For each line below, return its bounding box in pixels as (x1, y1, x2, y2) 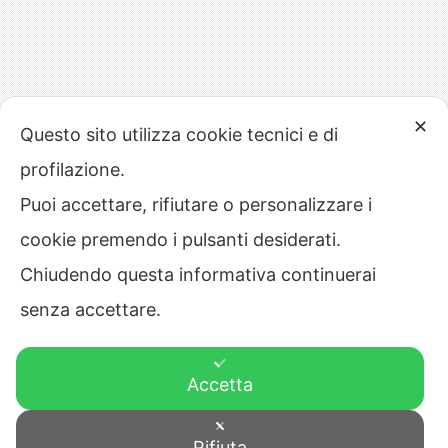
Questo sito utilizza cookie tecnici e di (20, 124, 338, 145)
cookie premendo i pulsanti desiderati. (20, 229, 346, 250)
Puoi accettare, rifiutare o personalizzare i (20, 194, 372, 215)
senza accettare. (20, 299, 166, 320)
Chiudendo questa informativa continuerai (20, 264, 376, 285)
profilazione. (20, 159, 130, 180)
